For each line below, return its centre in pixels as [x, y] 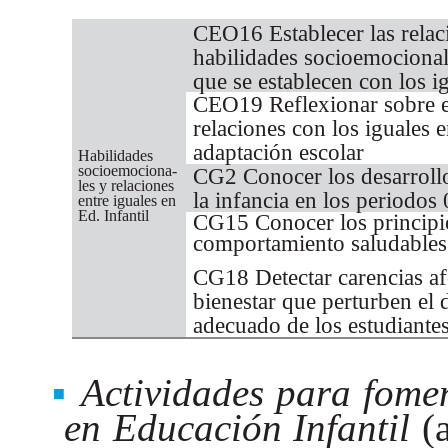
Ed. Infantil [113, 216]
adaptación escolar [278, 152]
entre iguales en [126, 201]
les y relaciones [125, 186]
